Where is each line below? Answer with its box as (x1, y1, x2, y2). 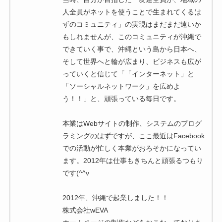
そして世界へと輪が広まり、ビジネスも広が (62, 57, 201, 66)
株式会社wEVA (62, 206, 108, 215)
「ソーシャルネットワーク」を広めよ (62, 82, 180, 91)
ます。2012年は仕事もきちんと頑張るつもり (62, 157, 203, 165)
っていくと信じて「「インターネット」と (62, 70, 194, 78)
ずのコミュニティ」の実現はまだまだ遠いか (62, 20, 201, 29)
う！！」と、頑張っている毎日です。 (62, 95, 180, 103)
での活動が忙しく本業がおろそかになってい (62, 144, 201, 153)
